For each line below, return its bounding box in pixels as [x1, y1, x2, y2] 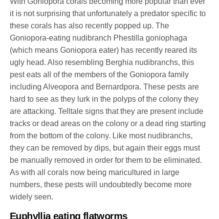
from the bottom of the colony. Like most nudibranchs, [10, 131, 193, 140]
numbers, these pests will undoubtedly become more [10, 180, 192, 189]
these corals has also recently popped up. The [10, 21, 170, 30]
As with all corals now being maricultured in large [10, 168, 180, 176]
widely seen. [10, 192, 56, 201]
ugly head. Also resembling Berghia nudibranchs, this [10, 58, 195, 66]
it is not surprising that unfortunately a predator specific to [10, 9, 206, 18]
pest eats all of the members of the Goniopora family [10, 70, 189, 79]
